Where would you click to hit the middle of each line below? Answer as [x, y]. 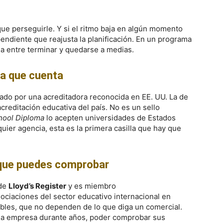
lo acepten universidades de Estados [110, 118]
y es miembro [91, 186]
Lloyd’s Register [37, 186]
